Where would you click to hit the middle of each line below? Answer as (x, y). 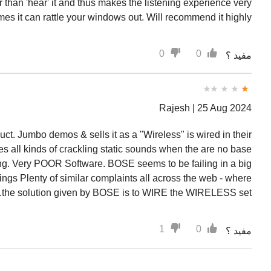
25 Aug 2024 (224, 108)
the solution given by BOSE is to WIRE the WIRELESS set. (127, 193)
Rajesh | (178, 108)
